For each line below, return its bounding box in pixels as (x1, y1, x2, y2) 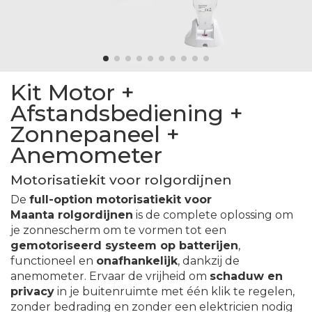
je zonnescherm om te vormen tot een (10, 224, 226, 237)
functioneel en (10, 254, 96, 268)
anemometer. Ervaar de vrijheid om (10, 270, 210, 283)
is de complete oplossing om (133, 208, 293, 222)
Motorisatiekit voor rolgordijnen (10, 171, 232, 189)
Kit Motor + (10, 79, 134, 107)
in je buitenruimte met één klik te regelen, (54, 285, 295, 299)
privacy (10, 285, 54, 299)
